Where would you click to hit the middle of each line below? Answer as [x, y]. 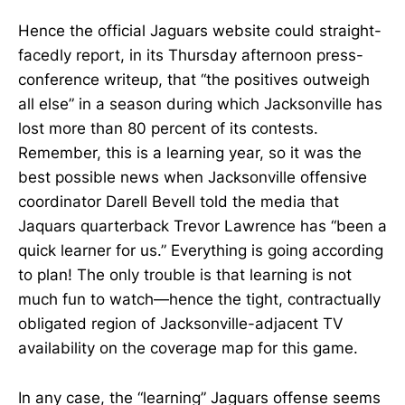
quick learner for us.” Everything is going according [201, 251]
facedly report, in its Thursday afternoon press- [191, 56]
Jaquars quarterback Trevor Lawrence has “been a [202, 226]
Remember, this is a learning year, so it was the [190, 153]
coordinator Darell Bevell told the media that [179, 202]
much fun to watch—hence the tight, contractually [199, 300]
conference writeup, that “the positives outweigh [194, 80]
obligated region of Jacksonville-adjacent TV [181, 324]
